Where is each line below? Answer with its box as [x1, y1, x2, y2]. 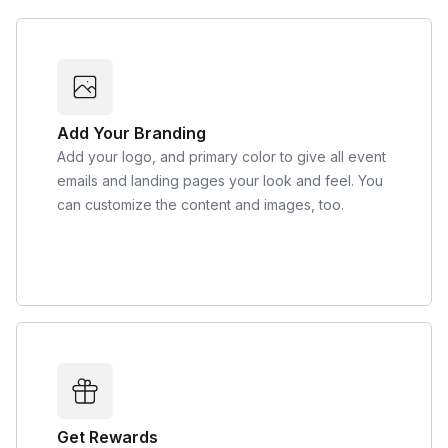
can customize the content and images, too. [57, 196, 344, 214]
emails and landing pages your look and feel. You [57, 172, 383, 190]
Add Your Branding [57, 123, 206, 144]
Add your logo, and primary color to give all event [57, 148, 386, 166]
